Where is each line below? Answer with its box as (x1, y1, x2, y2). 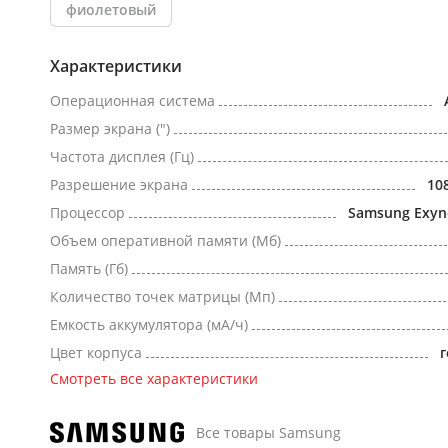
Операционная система (50, 91, 215, 110)
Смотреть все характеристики (50, 369, 258, 388)
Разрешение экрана (50, 175, 188, 194)
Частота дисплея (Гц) (50, 147, 194, 166)
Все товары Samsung (196, 423, 341, 442)
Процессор (50, 203, 125, 222)
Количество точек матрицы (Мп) (50, 287, 275, 306)
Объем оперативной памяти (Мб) (50, 231, 281, 250)
